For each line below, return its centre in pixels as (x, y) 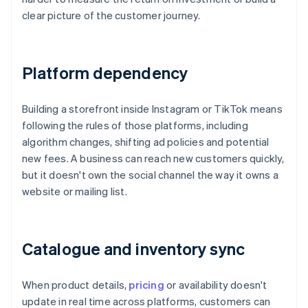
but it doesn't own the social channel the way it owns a (151, 175)
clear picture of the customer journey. (111, 15)
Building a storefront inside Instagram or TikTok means (152, 109)
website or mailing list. (75, 191)
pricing (146, 285)
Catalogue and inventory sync (133, 249)
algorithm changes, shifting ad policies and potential (146, 142)
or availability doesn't (216, 285)
